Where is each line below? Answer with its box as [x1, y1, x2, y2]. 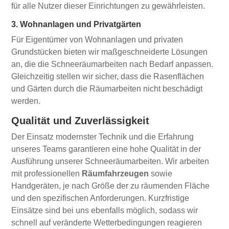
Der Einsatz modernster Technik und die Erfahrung [11, 132, 194, 141]
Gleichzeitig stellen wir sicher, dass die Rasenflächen [11, 72, 204, 81]
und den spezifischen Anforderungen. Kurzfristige [11, 194, 190, 202]
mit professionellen [11, 169, 82, 178]
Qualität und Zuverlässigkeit [11, 115, 150, 126]
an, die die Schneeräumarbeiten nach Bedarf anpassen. [11, 60, 214, 68]
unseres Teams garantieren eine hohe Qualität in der [11, 145, 201, 153]
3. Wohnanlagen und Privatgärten [11, 20, 142, 29]
